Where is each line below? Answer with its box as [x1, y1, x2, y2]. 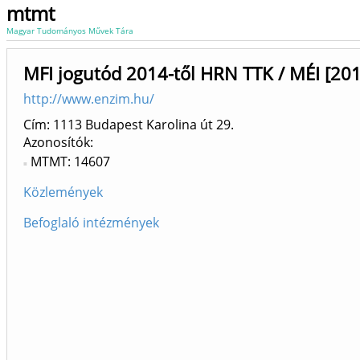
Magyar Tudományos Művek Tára [6, 25, 133, 36]
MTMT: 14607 [31, 153, 110, 170]
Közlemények [23, 183, 103, 201]
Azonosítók [23, 133, 90, 151]
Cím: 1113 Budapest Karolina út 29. [23, 116, 234, 133]
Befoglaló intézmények [23, 214, 159, 231]
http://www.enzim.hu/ [23, 90, 154, 108]
